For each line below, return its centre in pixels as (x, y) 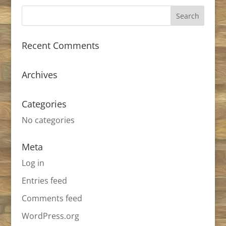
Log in (33, 163)
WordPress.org (50, 216)
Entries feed (44, 181)
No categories (48, 120)
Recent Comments (60, 45)
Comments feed (52, 198)
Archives (39, 75)
